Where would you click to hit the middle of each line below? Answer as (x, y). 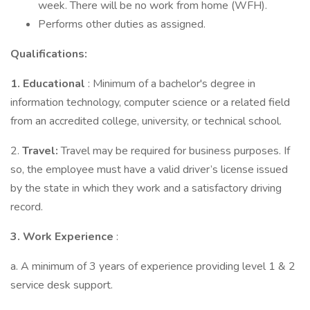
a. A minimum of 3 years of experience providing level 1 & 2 (153, 266)
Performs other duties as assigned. (122, 24)
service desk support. (62, 285)
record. (27, 207)
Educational (55, 84)
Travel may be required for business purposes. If (175, 151)
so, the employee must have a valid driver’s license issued (149, 170)
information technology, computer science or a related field (150, 102)
